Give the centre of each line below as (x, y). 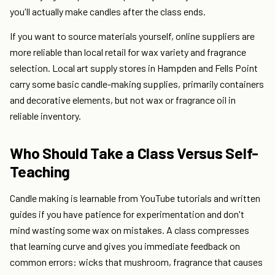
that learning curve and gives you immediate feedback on (125, 246)
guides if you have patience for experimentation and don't (127, 214)
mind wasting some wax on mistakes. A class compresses (130, 230)
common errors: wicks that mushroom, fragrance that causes (136, 262)
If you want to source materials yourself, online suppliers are (132, 36)
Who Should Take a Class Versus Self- (134, 153)
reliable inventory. (45, 116)
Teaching (40, 172)
